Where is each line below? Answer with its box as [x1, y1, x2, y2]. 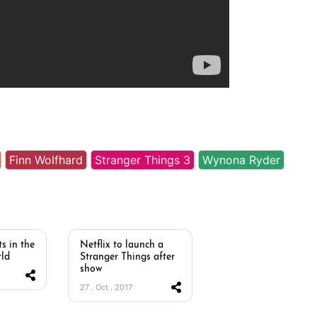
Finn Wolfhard [9, 153, 83, 167]
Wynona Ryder [202, 153, 280, 167]
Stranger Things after [80, 252, 175, 263]
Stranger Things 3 [95, 153, 190, 167]
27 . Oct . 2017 [80, 282, 132, 292]
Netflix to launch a [80, 240, 163, 250]
